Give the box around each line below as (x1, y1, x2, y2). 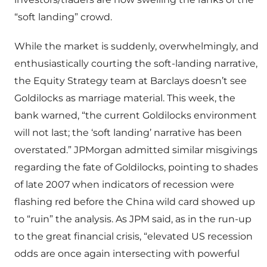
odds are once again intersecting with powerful (14, 248, 240, 260)
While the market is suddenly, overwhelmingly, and (14, 41, 259, 52)
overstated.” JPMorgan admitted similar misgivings (14, 144, 257, 156)
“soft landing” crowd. (14, 11, 112, 23)
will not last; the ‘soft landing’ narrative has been (14, 127, 242, 139)
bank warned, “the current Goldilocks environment (14, 110, 257, 122)
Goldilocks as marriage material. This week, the (14, 92, 235, 104)
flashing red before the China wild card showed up (14, 196, 255, 208)
